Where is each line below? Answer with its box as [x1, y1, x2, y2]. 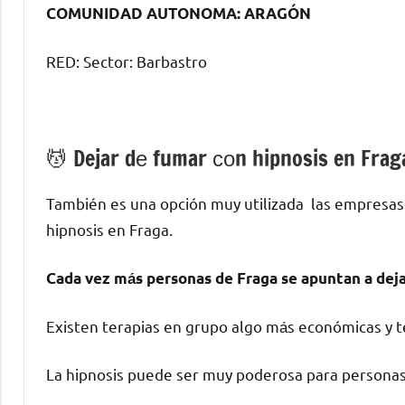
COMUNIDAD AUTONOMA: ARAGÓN [46, 3, 311, 23]
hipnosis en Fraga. [46, 219, 173, 239]
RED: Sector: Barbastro [46, 51, 207, 71]
